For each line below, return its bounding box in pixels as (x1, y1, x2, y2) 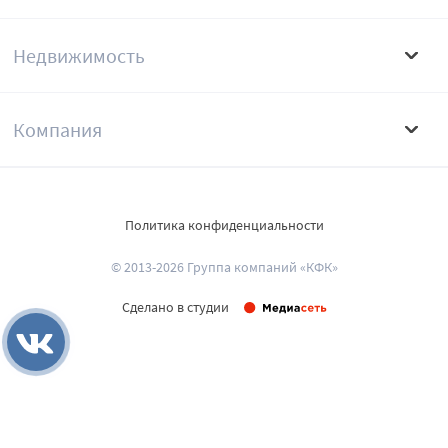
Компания (13, 117, 102, 143)
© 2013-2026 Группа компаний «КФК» (110, 258, 338, 277)
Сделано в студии (121, 298, 229, 317)
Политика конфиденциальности (124, 216, 324, 235)
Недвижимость (13, 43, 145, 69)
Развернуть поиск (16, 394, 151, 413)
